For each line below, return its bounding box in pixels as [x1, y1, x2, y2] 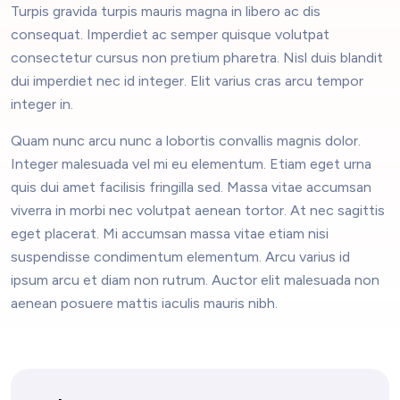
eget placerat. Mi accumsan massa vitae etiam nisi [11, 225, 329, 243]
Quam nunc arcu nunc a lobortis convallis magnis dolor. [11, 132, 361, 150]
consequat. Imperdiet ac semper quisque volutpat [11, 26, 329, 44]
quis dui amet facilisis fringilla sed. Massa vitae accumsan [11, 179, 371, 196]
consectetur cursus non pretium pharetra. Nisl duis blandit [11, 49, 383, 67]
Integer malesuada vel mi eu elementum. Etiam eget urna [11, 155, 371, 173]
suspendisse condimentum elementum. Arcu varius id [11, 248, 350, 266]
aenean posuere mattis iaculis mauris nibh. [11, 295, 278, 312]
